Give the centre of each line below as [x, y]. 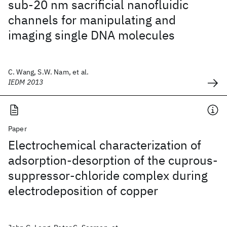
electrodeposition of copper [83, 191]
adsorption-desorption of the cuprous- [113, 160]
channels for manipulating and [92, 20]
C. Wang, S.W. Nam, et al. [48, 72]
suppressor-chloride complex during [108, 175]
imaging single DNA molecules [91, 35]
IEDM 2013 [26, 82]
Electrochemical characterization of [105, 145]
